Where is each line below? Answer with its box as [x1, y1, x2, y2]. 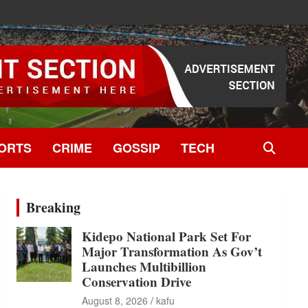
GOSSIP [113, 139, 160, 157]
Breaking [26, 197, 81, 217]
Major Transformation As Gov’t [82, 242, 263, 261]
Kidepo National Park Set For [82, 227, 252, 245]
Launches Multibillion [82, 257, 207, 276]
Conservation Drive [82, 272, 192, 291]
